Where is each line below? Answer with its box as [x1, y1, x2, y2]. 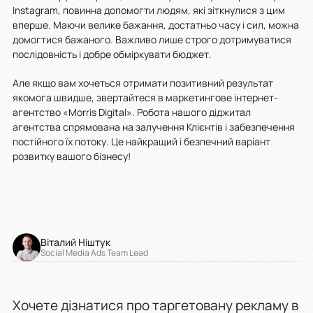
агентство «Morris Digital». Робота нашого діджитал [13, 105, 251, 119]
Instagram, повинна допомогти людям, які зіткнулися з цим [13, 3, 285, 17]
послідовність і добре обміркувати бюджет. [13, 48, 214, 61]
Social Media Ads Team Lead [41, 247, 148, 259]
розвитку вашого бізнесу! [13, 150, 131, 163]
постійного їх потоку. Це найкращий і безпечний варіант [13, 135, 270, 149]
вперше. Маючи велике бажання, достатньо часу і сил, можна [13, 18, 299, 32]
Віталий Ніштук [41, 235, 110, 249]
